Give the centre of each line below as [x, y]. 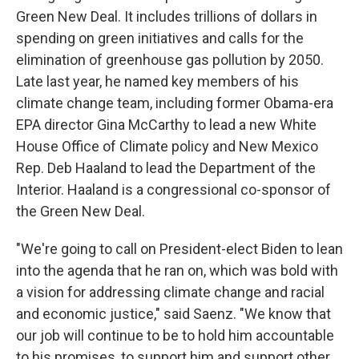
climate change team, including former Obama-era [175, 103]
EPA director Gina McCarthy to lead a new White [166, 125]
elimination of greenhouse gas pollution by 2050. [170, 60]
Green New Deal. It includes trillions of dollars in [167, 16]
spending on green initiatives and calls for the [160, 38]
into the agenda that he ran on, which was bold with [177, 270]
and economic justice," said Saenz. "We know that [173, 314]
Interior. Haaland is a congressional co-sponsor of [173, 190]
